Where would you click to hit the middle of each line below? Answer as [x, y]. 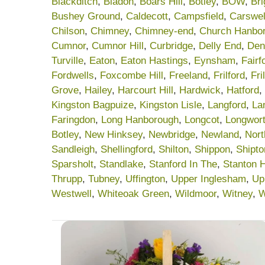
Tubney [104, 179]
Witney [237, 193]
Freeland [188, 75]
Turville [67, 60]
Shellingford [127, 149]
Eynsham [215, 60]
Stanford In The [183, 164]
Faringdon [73, 119]
